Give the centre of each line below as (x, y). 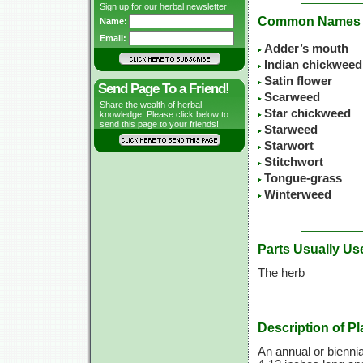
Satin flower (298, 81)
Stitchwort (294, 162)
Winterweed (298, 195)
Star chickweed (307, 114)
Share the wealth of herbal (151, 105)
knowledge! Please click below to (164, 114)
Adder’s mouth (306, 49)
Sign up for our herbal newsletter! (164, 6)
